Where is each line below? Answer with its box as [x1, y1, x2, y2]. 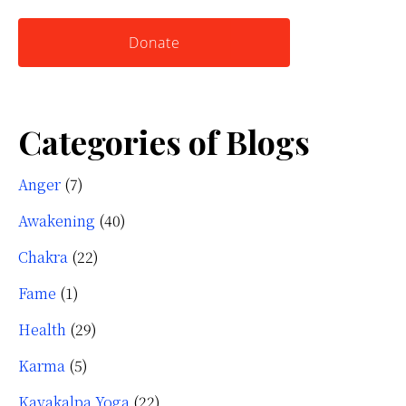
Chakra [18, 246, 68, 268]
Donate [128, 33, 180, 53]
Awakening [18, 210, 95, 232]
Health [18, 319, 66, 341]
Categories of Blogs [18, 120, 310, 164]
